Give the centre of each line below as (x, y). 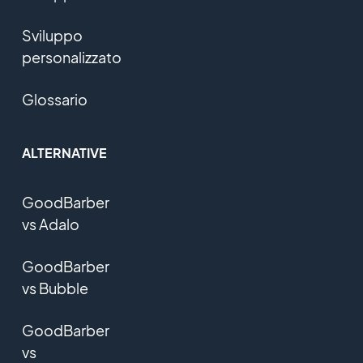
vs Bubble (55, 288)
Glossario (54, 99)
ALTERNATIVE (64, 152)
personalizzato (71, 57)
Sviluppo (52, 35)
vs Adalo (50, 224)
